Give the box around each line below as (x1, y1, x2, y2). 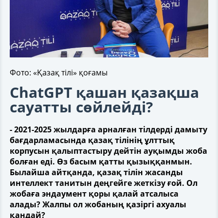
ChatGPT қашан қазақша (10, 82, 199, 102)
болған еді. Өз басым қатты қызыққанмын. (10, 156, 192, 167)
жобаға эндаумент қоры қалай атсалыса (10, 188, 179, 199)
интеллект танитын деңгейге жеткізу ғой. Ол (10, 178, 198, 188)
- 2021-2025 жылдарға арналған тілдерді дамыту (10, 124, 207, 135)
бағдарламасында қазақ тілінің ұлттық (10, 135, 175, 145)
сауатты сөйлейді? (10, 97, 153, 117)
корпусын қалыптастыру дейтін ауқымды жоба (10, 145, 207, 156)
